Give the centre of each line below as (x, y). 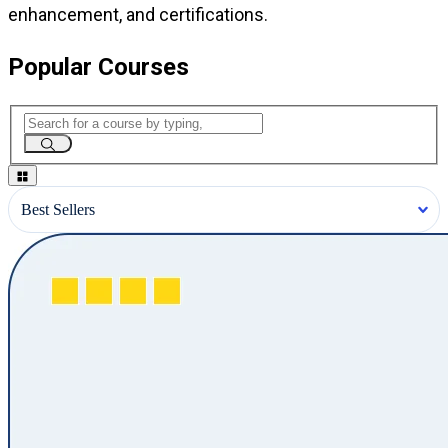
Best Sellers (58, 209)
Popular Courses (98, 67)
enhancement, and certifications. (138, 15)
